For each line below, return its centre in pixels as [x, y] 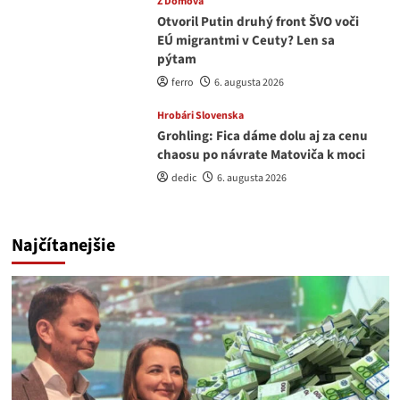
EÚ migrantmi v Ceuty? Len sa [246, 40]
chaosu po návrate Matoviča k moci [261, 154]
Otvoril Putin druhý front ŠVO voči [258, 21]
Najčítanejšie [63, 245]
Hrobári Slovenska [200, 115]
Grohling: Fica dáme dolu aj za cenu [262, 136]
